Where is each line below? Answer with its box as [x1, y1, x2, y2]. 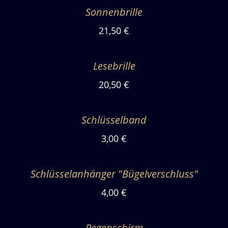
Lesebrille [93, 59, 135, 73]
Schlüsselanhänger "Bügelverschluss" [30, 167, 198, 181]
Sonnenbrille [85, 5, 142, 19]
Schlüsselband [81, 113, 147, 127]
